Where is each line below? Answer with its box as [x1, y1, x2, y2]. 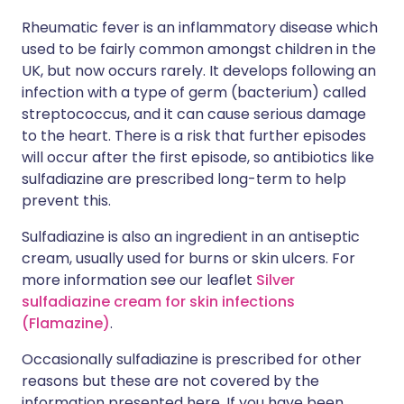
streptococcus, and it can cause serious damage [22, 104, 366, 124]
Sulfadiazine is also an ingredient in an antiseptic [22, 226, 360, 247]
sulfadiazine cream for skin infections [22, 291, 295, 312]
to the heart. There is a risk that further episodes [22, 125, 366, 146]
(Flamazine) [22, 313, 110, 334]
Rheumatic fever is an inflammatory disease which [22, 17, 378, 38]
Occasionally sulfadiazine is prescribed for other [22, 349, 362, 370]
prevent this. [22, 190, 111, 211]
